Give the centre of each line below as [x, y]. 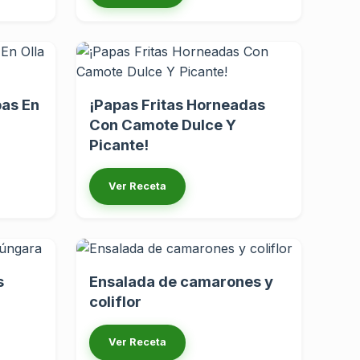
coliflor [115, 301]
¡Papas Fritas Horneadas [177, 104]
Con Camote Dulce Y [163, 124]
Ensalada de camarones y [181, 281]
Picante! [119, 144]
